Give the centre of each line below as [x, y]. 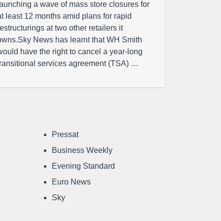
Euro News [71, 182]
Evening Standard [83, 166]
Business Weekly [82, 150]
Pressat [65, 134]
